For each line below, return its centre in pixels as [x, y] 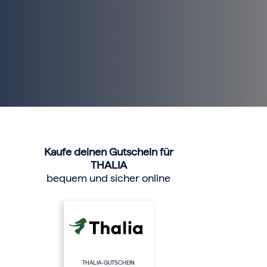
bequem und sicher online [109, 178]
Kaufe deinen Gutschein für [108, 151]
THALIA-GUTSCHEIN [109, 262]
